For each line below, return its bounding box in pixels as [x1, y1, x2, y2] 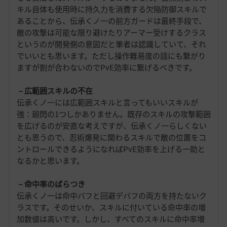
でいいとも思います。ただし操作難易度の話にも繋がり [16, 50, 206, 62]
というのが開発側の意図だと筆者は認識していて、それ [16, 39, 206, 50]
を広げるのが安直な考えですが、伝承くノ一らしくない [16, 120, 207, 132]
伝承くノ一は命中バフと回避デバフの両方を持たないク [16, 190, 207, 202]
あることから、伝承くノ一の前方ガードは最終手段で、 [16, 15, 206, 27]
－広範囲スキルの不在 [16, 85, 93, 97]
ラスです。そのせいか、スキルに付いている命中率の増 [16, 202, 206, 213]
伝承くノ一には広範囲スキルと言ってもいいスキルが [16, 97, 198, 108]
